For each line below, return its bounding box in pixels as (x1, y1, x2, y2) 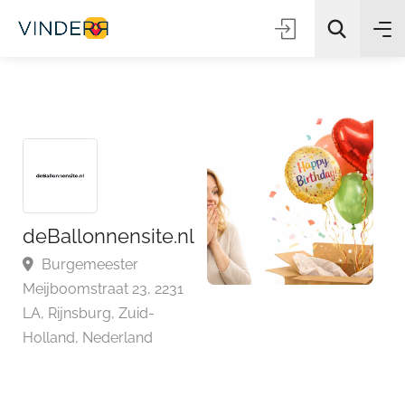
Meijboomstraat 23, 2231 (24, 304, 200, 324)
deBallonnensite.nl (24, 243, 212, 269)
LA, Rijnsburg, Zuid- (24, 330, 168, 350)
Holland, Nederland (24, 357, 166, 376)
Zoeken (166, 131, 221, 149)
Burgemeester (41, 278, 150, 297)
